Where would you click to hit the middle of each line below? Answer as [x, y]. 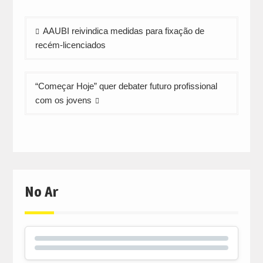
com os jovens [63, 100]
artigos [42, 60]
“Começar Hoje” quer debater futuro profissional [126, 86]
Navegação [52, 25]
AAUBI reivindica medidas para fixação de [123, 31]
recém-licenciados [70, 45]
